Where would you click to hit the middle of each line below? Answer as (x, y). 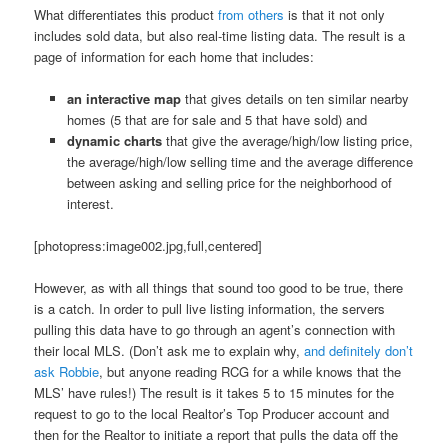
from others (251, 14)
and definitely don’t (359, 351)
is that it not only (335, 14)
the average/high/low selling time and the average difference (239, 161)
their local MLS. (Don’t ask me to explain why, (169, 351)
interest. (90, 203)
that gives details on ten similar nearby (294, 98)
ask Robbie (67, 372)
